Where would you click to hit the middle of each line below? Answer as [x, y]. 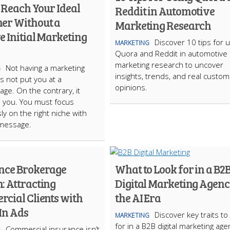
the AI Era [138, 198]
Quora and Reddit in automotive [171, 53]
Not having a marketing [45, 68]
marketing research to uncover [169, 65]
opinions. [131, 87]
